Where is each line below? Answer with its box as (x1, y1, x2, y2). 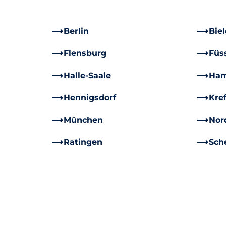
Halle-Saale (64, 71, 111, 81)
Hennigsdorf (64, 93, 116, 103)
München (64, 115, 103, 125)
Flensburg (64, 48, 106, 59)
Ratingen (64, 137, 102, 147)
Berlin (64, 26, 89, 36)
